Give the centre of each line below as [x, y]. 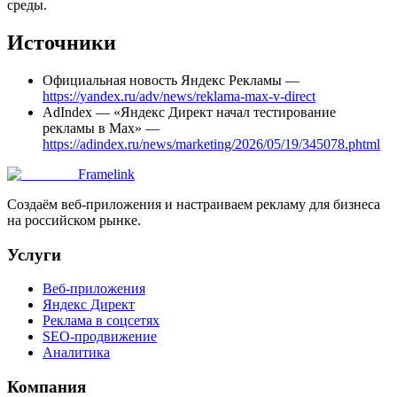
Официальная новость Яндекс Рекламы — [171, 80]
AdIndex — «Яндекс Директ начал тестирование [189, 112]
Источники [62, 43]
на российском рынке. [74, 220]
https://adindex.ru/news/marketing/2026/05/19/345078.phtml [211, 144]
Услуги [34, 254]
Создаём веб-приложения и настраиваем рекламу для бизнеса [194, 204]
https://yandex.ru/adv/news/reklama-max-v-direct [179, 96]
